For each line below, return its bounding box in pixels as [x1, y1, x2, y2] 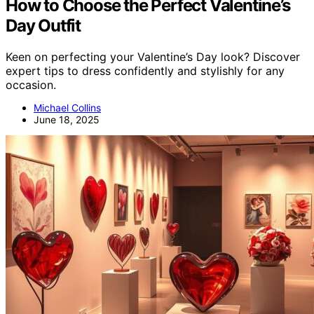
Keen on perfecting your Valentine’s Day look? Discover [6, 50, 300, 64]
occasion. [6, 78, 56, 93]
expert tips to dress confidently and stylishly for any [6, 64, 285, 78]
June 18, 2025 [34, 114, 100, 126]
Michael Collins [34, 102, 101, 114]
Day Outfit [6, 15, 81, 36]
